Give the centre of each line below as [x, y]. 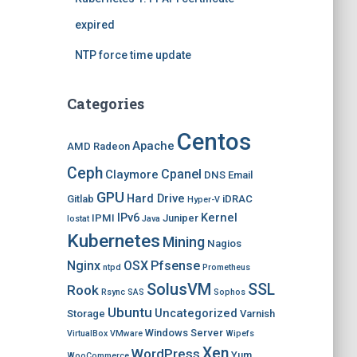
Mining [183, 242]
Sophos [229, 292]
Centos [214, 142]
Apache [153, 146]
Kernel [219, 218]
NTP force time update [133, 55]
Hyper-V [203, 200]
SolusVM [178, 289]
